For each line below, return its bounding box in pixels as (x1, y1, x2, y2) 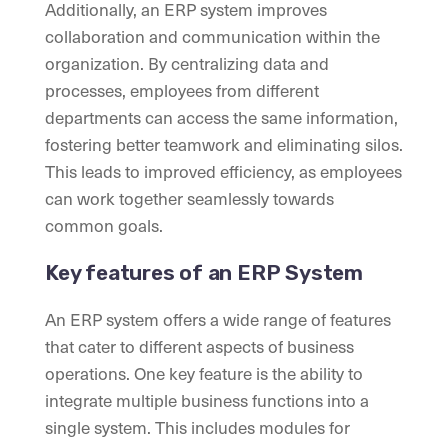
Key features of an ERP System (45, 260, 363, 286)
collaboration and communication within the (45, 23, 380, 50)
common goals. (45, 212, 163, 239)
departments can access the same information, (45, 104, 398, 131)
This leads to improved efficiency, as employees (45, 158, 402, 185)
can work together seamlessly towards (45, 185, 334, 212)
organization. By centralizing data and (45, 50, 329, 77)
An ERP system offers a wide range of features (45, 306, 391, 333)
